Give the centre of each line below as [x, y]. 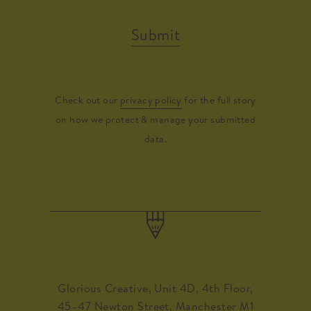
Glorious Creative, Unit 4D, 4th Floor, [155, 288]
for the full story [219, 100]
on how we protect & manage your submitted [155, 120]
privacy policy [151, 100]
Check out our [87, 100]
